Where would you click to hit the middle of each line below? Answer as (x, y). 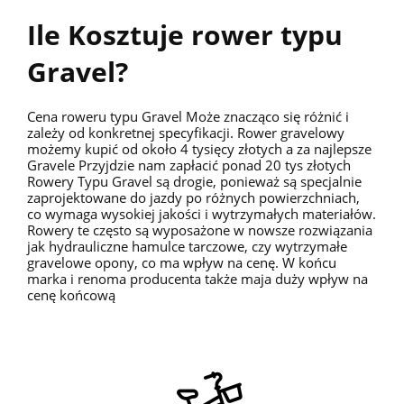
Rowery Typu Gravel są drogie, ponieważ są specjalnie (194, 182)
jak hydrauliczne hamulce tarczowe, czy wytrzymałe (187, 247)
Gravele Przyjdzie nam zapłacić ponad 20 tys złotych (189, 165)
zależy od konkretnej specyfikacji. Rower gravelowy (186, 133)
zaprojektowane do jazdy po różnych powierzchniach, (193, 198)
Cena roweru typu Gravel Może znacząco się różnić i (188, 117)
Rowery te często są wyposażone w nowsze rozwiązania (200, 230)
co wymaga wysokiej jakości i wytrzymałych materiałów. (202, 214)
